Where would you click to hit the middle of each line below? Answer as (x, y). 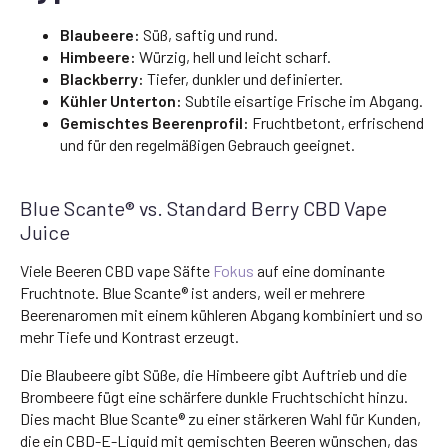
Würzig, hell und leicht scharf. (233, 56)
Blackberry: (102, 78)
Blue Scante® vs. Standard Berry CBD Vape (203, 207)
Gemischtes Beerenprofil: (154, 122)
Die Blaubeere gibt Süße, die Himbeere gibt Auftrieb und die (213, 374)
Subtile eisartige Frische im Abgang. (302, 100)
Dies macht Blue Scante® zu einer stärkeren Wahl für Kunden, (220, 418)
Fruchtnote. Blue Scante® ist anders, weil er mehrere (192, 292)
